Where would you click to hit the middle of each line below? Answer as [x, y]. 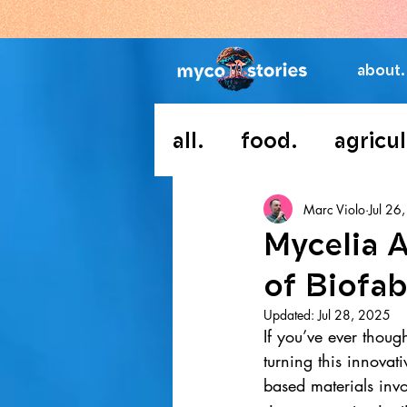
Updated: [291, 315]
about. [381, 70]
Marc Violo [334, 209]
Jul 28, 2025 [354, 315]
